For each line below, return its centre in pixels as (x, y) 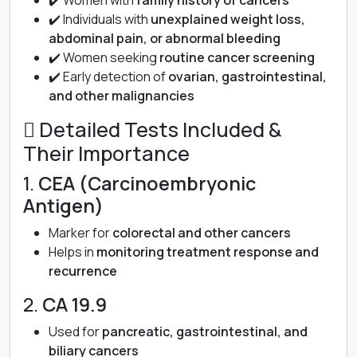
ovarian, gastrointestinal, (247, 76)
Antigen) (63, 206)
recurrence (83, 271)
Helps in (73, 252)
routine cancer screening (237, 57)
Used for (75, 331)
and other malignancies (122, 96)
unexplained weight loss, (228, 19)
